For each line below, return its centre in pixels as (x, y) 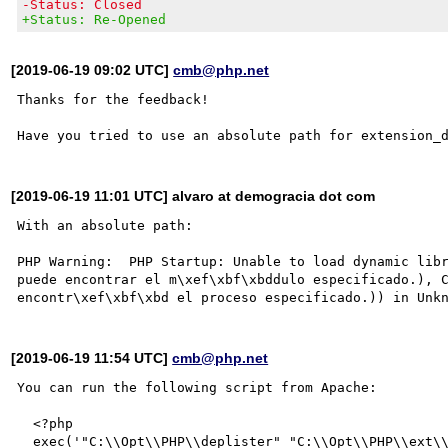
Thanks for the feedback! (113, 99)
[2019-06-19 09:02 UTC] (92, 69)
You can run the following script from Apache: (197, 387)
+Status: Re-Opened (94, 19)
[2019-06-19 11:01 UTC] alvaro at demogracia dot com (193, 195)
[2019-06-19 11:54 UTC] (92, 357)
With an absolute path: (105, 225)
